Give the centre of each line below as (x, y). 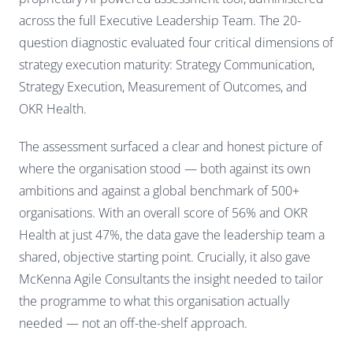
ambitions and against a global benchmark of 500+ (159, 190)
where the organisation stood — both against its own (165, 168)
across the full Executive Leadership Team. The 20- (160, 20)
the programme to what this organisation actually (154, 301)
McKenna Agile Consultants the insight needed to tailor (171, 279)
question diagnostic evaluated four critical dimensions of (176, 42)
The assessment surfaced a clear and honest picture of (171, 146)
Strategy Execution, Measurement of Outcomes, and (163, 86)
